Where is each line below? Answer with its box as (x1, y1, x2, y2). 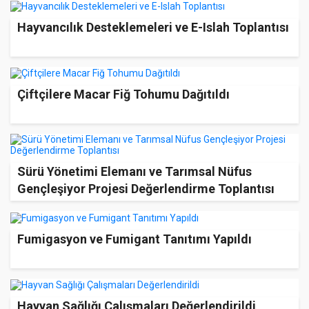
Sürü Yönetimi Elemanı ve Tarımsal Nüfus (17, 164, 252, 179)
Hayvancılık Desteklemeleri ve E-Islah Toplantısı (17, 19, 289, 34)
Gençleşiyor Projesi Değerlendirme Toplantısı (17, 181, 275, 197)
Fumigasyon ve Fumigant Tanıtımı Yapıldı (17, 231, 252, 246)
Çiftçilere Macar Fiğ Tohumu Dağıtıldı (17, 87, 230, 102)
